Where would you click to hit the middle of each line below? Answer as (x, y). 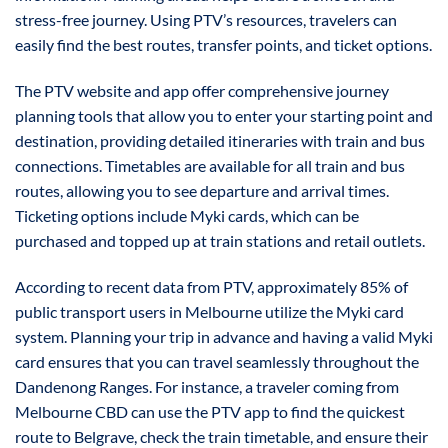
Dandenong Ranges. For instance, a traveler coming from (207, 386)
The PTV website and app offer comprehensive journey (202, 90)
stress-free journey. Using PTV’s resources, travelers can (206, 19)
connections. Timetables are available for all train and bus (210, 165)
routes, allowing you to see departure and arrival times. (202, 190)
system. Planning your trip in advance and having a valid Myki (224, 336)
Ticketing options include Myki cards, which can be (187, 215)
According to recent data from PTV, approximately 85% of (211, 286)
